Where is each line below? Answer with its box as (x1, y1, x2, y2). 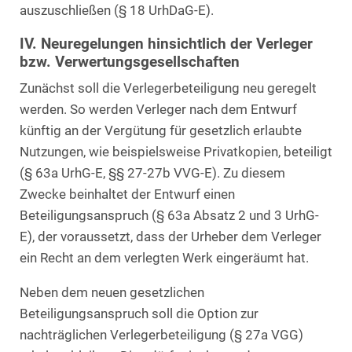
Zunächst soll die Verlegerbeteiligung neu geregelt (20, 80, 317, 96)
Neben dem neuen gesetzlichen (20, 285, 204, 301)
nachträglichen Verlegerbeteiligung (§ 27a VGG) (20, 328, 303, 343)
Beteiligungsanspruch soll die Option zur (20, 306, 258, 322)
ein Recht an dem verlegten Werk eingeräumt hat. (20, 250, 309, 266)
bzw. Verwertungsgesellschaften (20, 53, 240, 71)
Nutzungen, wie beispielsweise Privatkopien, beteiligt (20, 144, 332, 159)
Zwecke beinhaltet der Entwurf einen (20, 186, 235, 202)
